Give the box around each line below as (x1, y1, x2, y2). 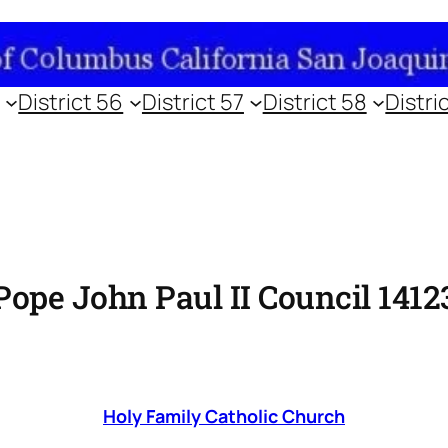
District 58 (262, 86, 367, 117)
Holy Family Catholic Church (103, 404, 345, 429)
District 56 (18, 86, 124, 117)
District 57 (141, 86, 244, 117)
